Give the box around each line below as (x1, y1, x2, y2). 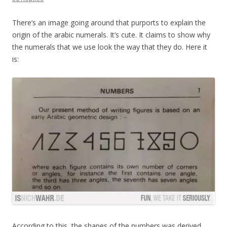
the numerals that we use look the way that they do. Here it (12, 42, 207, 52)
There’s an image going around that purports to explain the (12, 18, 206, 28)
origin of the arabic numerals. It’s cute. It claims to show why (12, 30, 210, 40)
